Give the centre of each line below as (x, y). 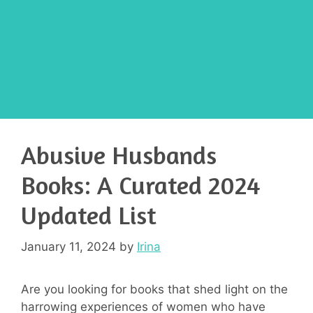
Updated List (89, 215)
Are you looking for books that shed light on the (154, 289)
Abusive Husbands (119, 155)
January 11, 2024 (68, 246)
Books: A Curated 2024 (140, 185)
